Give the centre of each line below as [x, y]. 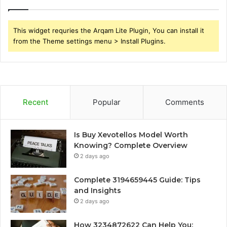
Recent [35, 102]
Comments [185, 102]
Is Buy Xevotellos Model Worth [131, 135]
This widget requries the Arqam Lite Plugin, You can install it [109, 31]
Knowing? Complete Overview [131, 146]
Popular [106, 102]
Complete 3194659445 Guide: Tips [137, 180]
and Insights [98, 191]
